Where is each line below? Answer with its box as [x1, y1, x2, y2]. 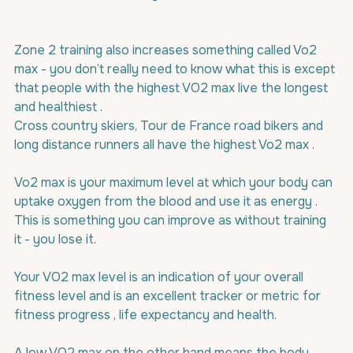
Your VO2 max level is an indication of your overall [14, 269, 307, 285]
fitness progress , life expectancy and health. [14, 307, 277, 323]
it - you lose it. [14, 231, 96, 247]
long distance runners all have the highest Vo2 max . [14, 136, 314, 153]
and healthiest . [14, 98, 102, 115]
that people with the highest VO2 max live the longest [14, 80, 331, 96]
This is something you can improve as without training [14, 212, 329, 229]
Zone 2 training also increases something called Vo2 [14, 42, 320, 58]
